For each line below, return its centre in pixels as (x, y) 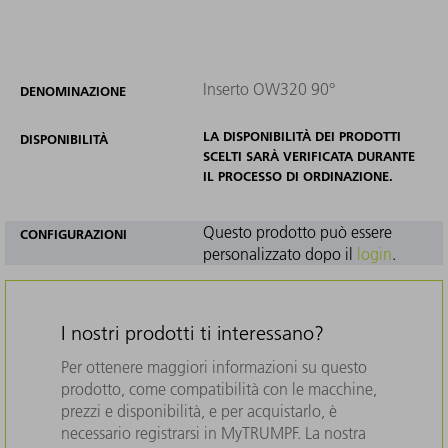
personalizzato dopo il (279, 253)
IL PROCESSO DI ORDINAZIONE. (297, 175)
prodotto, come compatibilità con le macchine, (219, 388)
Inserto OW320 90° (268, 88)
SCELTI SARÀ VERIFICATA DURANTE (308, 155)
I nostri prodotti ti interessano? (192, 332)
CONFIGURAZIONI (73, 233)
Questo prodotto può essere (297, 231)
